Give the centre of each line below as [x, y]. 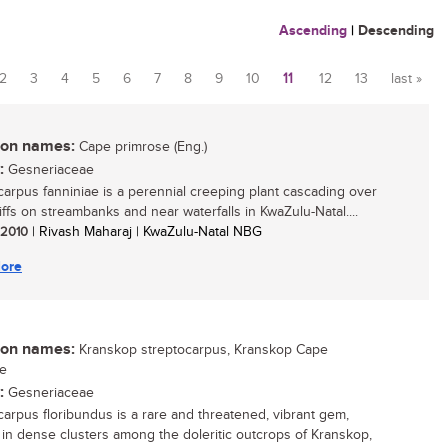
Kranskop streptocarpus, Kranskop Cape [201, 350]
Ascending [313, 30]
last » [406, 79]
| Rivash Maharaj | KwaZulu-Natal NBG [145, 232]
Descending [396, 30]
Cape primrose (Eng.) [141, 147]
